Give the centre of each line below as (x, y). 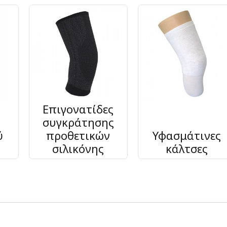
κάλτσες (187, 149)
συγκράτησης (78, 122)
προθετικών (78, 136)
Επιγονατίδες (78, 109)
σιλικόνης (78, 149)
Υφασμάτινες (187, 136)
